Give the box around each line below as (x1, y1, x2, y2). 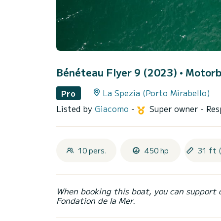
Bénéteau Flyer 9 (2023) (56, 65, 180, 80)
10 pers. (78, 146, 107, 156)
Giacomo (95, 102, 131, 114)
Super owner (149, 102, 200, 114)
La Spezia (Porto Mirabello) (102, 87, 210, 99)
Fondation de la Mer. (56, 194, 135, 207)
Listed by (56, 102, 95, 114)
